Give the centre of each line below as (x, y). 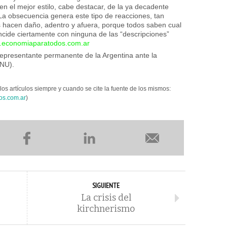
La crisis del (106, 198)
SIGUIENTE (106, 185)
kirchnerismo (106, 209)
